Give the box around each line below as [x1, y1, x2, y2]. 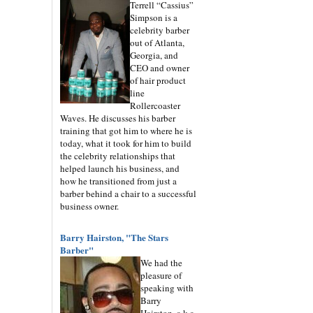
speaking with [140, 281, 194, 294]
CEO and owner [130, 61, 189, 74]
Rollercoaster [130, 99, 180, 112]
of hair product [130, 73, 186, 87]
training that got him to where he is [60, 124, 192, 137]
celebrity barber [130, 23, 189, 36]
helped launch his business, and [60, 161, 180, 175]
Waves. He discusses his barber [60, 111, 175, 124]
